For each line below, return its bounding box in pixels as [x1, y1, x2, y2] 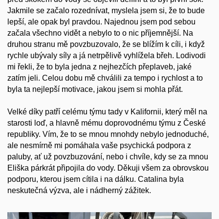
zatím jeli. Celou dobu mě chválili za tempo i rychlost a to [7, 73, 203, 82]
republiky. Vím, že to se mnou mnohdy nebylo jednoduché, [7, 130, 209, 138]
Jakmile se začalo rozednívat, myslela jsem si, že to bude [7, 6, 205, 15]
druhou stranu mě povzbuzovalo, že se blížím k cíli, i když [7, 40, 205, 48]
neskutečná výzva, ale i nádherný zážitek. [7, 186, 151, 195]
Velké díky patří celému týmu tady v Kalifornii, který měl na [7, 107, 207, 116]
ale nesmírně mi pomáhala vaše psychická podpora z [7, 141, 191, 150]
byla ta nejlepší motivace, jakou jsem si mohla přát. [7, 85, 183, 93]
